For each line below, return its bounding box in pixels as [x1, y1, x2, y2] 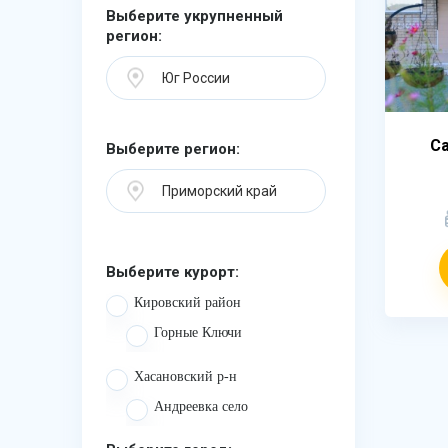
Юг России [162, 70, 230, 86]
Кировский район [134, 295, 241, 310]
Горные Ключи [154, 325, 242, 340]
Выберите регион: [106, 140, 240, 158]
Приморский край [162, 183, 277, 199]
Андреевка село [154, 399, 248, 414]
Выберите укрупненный [106, 7, 283, 25]
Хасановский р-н [134, 369, 237, 384]
